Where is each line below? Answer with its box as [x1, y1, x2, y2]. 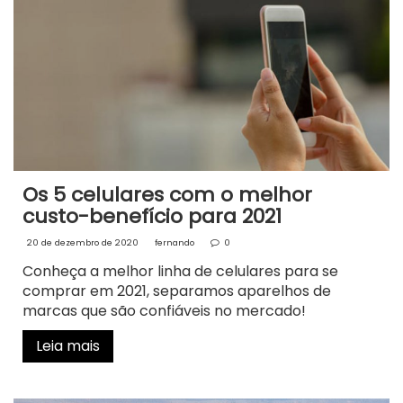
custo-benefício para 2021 [22, 201, 282, 230]
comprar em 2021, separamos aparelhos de [22, 280, 331, 301]
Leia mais [36, 335, 100, 356]
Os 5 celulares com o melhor [22, 180, 312, 209]
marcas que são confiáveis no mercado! [22, 300, 306, 321]
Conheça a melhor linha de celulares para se [22, 260, 338, 282]
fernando [155, 236, 194, 248]
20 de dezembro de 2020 [27, 236, 139, 248]
